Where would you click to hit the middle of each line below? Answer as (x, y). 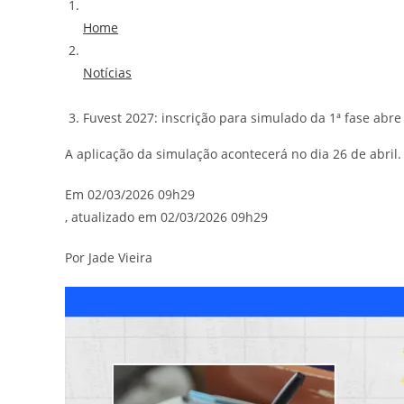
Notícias (107, 73)
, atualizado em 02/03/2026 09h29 (166, 217)
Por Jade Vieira (109, 258)
